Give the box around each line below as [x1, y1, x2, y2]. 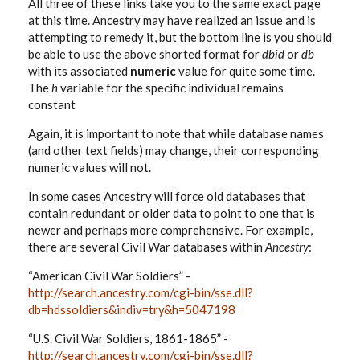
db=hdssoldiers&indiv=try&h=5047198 [28, 302, 235, 317]
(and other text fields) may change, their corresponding [28, 143, 319, 157]
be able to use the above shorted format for [28, 47, 262, 61]
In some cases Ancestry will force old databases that [28, 189, 305, 203]
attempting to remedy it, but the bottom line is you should [28, 30, 332, 44]
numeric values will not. [28, 160, 151, 174]
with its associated [28, 63, 130, 78]
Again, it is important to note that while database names [28, 126, 324, 141]
